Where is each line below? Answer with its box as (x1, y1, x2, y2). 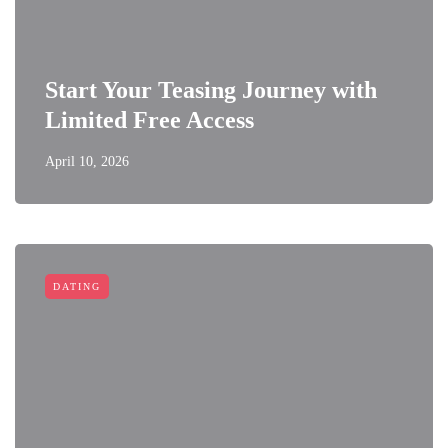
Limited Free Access (45, 107, 254, 133)
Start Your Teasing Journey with (45, 77, 377, 103)
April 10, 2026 (45, 154, 129, 169)
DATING (53, 281, 101, 292)
